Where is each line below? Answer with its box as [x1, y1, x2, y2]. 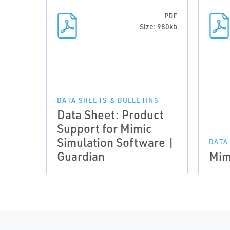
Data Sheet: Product [57, 107, 164, 122]
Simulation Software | [57, 135, 174, 150]
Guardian [57, 148, 105, 164]
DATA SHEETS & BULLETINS [57, 96, 159, 104]
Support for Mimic [57, 121, 151, 136]
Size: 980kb [140, 22, 177, 31]
